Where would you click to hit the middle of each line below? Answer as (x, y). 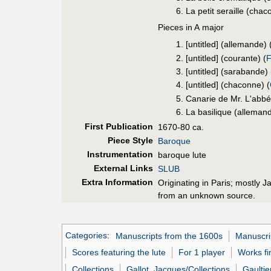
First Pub (103, 127)
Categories (86, 236)
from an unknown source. (207, 196)
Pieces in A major (191, 27)
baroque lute (182, 155)
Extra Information (117, 182)
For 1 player (202, 253)
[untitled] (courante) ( (226, 58)
